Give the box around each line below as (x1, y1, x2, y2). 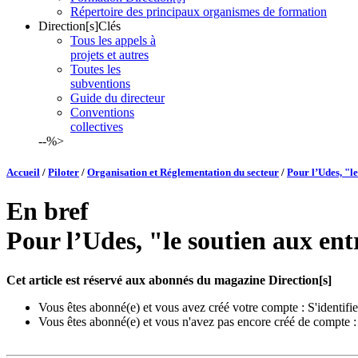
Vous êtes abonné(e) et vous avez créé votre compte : (38, 300, 308, 314)
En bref (6, 197, 89, 226)
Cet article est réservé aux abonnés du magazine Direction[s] (6, 272, 332, 287)
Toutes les (70, 62, 121, 76)
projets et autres (70, 47, 149, 62)
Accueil (6, 166, 40, 179)
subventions (70, 76, 130, 90)
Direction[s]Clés (38, 18, 121, 33)
